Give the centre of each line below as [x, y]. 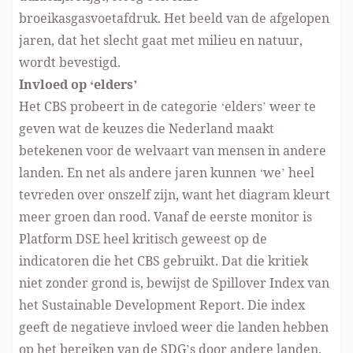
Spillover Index [258, 282]
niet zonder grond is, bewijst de [115, 282]
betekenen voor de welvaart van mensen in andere [173, 150]
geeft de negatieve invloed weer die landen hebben [174, 327]
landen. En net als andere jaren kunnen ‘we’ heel [167, 172]
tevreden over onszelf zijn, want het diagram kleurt [175, 194]
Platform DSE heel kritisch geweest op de [143, 238]
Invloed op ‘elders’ [78, 84]
